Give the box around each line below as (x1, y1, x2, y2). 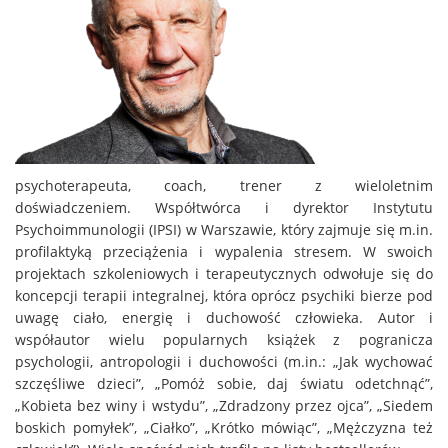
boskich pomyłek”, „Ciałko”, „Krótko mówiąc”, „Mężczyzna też (15, 417, 433, 437)
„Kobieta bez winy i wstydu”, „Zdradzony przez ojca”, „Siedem (15, 395, 433, 415)
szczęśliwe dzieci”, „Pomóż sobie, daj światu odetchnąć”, (15, 373, 433, 393)
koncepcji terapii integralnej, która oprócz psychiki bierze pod (15, 285, 433, 305)
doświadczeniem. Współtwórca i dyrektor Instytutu (15, 197, 433, 217)
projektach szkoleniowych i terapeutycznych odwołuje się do (15, 263, 433, 283)
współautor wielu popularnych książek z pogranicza (15, 329, 433, 349)
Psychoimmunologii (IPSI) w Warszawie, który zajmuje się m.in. (15, 219, 433, 239)
